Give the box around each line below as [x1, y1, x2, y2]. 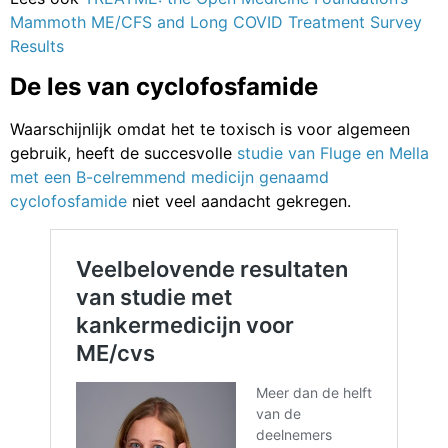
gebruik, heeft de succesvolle [10, 142, 237, 163]
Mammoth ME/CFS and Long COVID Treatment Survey [10, 12, 422, 33]
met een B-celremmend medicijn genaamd [10, 166, 329, 187]
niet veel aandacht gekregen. [127, 190, 351, 211]
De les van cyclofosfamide [10, 71, 318, 101]
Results [10, 36, 64, 57]
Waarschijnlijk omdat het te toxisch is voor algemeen [10, 118, 410, 139]
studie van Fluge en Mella [237, 142, 429, 163]
